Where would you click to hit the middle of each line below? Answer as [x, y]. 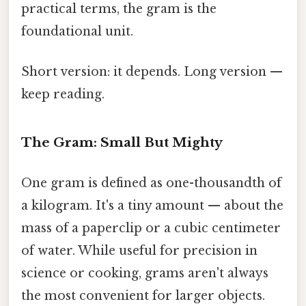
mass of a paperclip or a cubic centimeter [151, 228]
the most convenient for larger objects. [143, 296]
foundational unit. [77, 31]
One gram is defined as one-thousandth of [151, 183]
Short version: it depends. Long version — [152, 72]
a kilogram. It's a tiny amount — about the [152, 206]
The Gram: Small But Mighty [122, 142]
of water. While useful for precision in [139, 251]
